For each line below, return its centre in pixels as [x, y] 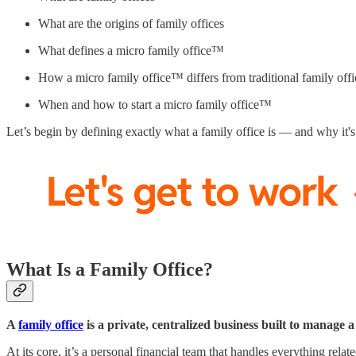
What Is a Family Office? [110, 270]
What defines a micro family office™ [131, 51]
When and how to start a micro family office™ [155, 105]
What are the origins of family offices [131, 24]
